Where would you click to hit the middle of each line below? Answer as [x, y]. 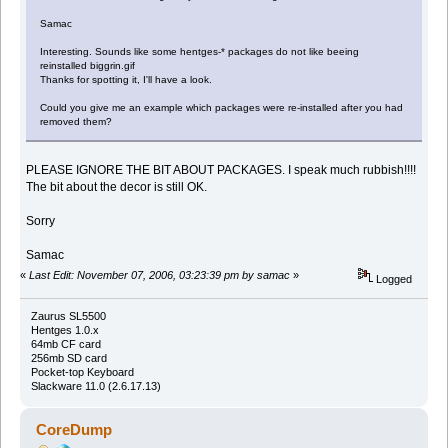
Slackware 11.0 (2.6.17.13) [95, 386]
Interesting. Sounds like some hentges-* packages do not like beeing [200, 51]
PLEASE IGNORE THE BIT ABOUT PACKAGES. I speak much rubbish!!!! [221, 169]
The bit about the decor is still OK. [117, 186]
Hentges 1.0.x [64, 330]
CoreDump [74, 430]
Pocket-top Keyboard [82, 372]
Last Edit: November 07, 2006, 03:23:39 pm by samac [159, 274]
